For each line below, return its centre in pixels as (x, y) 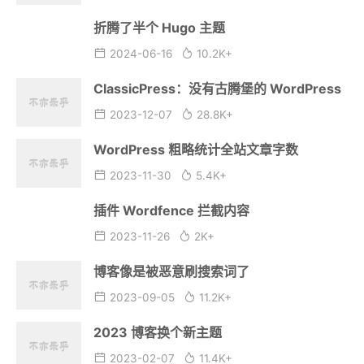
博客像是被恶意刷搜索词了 (171, 271)
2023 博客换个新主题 (158, 332)
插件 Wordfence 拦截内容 (171, 210)
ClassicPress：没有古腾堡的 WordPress (217, 88)
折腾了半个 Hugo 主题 (159, 27)
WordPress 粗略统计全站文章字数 (196, 149)
